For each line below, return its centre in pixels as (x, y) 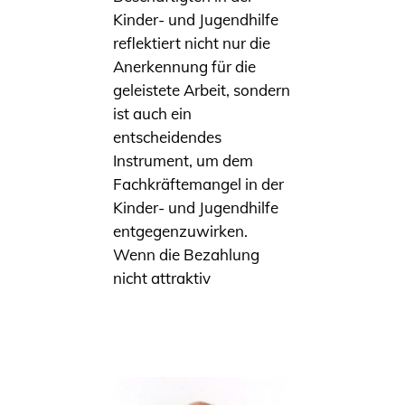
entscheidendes (167, 137)
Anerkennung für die (184, 66)
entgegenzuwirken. (180, 231)
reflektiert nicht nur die (192, 42)
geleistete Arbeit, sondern (202, 89)
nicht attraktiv (162, 278)
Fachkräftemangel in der (198, 184)
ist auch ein (152, 113)
